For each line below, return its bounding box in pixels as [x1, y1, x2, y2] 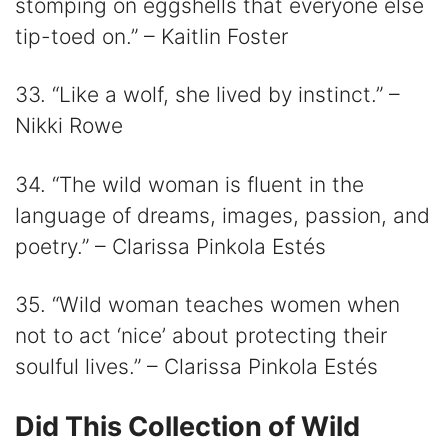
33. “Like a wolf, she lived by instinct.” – [15, 82, 400, 108]
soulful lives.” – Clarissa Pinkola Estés [15, 354, 378, 380]
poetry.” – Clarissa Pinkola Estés [15, 233, 326, 259]
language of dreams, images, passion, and [15, 202, 430, 228]
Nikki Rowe [15, 113, 123, 139]
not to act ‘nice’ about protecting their [15, 323, 387, 349]
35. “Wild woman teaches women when [15, 292, 400, 318]
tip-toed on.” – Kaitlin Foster [15, 24, 288, 50]
